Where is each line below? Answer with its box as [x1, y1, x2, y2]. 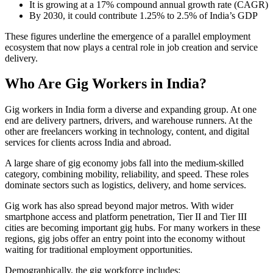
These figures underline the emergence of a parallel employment [5, 30, 250, 41]
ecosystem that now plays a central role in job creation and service [5, 41, 258, 52]
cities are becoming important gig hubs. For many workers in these [5, 222, 260, 233]
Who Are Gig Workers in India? [5, 76, 207, 92]
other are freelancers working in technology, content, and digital [5, 126, 249, 137]
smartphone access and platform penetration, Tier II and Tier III [5, 211, 247, 222]
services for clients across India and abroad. [5, 137, 171, 148]
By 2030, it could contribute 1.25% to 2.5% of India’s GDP [29, 10, 258, 21]
